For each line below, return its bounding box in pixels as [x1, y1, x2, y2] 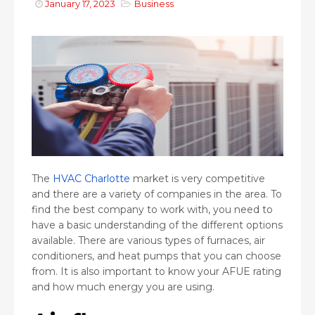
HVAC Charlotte [53, 172, 130, 185]
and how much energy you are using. [32, 280, 214, 293]
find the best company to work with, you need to [32, 202, 273, 216]
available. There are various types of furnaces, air [32, 233, 265, 247]
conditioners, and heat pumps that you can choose [32, 249, 281, 262]
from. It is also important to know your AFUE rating [32, 264, 281, 278]
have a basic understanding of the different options [32, 218, 283, 231]
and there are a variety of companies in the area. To [32, 187, 282, 200]
